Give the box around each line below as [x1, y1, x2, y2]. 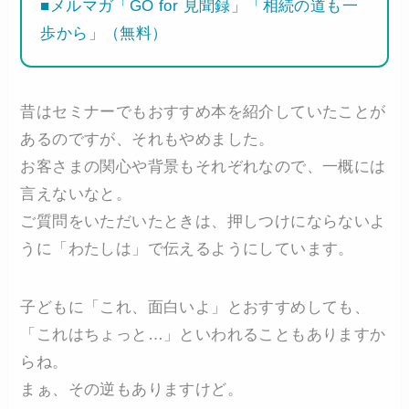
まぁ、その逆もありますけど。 [20, 381, 244, 399]
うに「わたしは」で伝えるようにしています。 [20, 240, 354, 258]
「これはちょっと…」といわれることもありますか [20, 326, 386, 344]
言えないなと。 [20, 185, 132, 204]
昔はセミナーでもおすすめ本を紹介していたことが [20, 103, 386, 121]
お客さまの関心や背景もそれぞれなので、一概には [20, 158, 386, 176]
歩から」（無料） [40, 25, 168, 43]
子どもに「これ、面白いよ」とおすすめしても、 [20, 299, 371, 317]
